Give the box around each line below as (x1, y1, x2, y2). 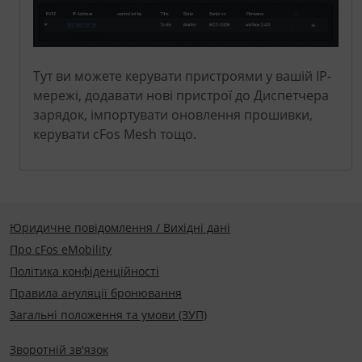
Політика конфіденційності (10, 263, 159, 279)
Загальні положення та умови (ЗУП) (10, 306, 207, 322)
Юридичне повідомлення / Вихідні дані (10, 219, 230, 235)
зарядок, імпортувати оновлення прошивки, (33, 105, 313, 124)
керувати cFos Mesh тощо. (33, 124, 196, 143)
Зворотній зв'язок (10, 341, 108, 357)
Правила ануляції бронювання (10, 284, 182, 301)
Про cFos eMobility (10, 241, 112, 257)
